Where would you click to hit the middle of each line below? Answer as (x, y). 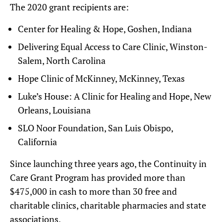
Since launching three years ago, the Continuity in (108, 164)
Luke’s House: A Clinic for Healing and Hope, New (114, 96)
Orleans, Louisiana (54, 110)
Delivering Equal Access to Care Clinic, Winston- (113, 47)
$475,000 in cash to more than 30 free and (93, 191)
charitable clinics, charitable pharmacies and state (108, 205)
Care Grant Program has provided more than (98, 177)
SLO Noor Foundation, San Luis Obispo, (95, 128)
